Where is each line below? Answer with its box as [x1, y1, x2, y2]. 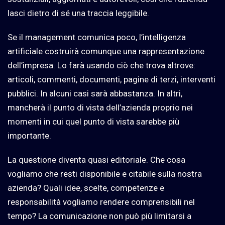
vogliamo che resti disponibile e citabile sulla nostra [8, 169, 202, 179]
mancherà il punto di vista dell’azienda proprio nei [8, 102, 193, 113]
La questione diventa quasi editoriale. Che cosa [8, 155, 185, 165]
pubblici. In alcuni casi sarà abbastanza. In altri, [8, 88, 182, 99]
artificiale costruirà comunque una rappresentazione [8, 46, 204, 57]
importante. [8, 131, 51, 141]
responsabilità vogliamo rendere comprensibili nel [8, 197, 195, 207]
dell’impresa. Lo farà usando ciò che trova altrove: [8, 60, 195, 71]
